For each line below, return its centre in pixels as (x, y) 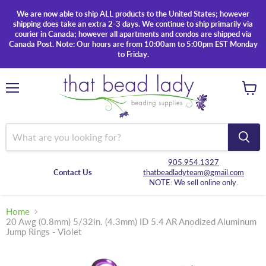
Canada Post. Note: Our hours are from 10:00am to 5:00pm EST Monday (133, 44)
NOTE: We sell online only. (194, 182)
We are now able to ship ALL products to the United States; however (133, 14)
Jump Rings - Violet (44, 232)
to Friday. (133, 54)
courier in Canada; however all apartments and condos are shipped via (133, 34)
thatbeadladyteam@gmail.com (194, 172)
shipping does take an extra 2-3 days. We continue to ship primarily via (133, 24)
